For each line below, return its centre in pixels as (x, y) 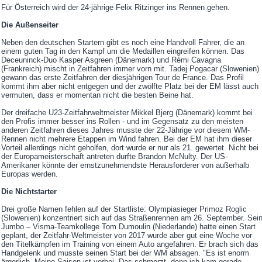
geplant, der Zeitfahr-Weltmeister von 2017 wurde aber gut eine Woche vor (127, 236)
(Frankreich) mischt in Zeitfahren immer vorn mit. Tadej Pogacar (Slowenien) (130, 69)
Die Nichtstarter (29, 192)
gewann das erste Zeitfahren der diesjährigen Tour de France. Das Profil (123, 78)
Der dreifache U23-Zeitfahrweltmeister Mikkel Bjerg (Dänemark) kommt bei (127, 113)
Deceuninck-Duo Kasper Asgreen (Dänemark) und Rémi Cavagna (111, 60)
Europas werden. (30, 174)
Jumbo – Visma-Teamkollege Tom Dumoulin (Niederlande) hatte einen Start (128, 227)
